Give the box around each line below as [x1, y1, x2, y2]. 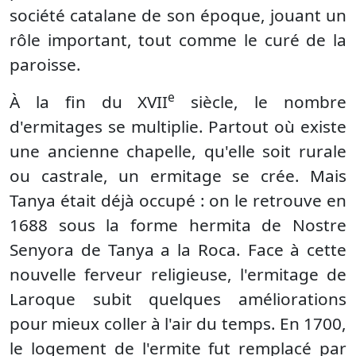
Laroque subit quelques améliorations [10, 288, 346, 310]
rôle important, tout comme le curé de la [10, 29, 346, 51]
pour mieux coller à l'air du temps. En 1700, [10, 312, 346, 335]
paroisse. [10, 53, 81, 75]
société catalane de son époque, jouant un [10, 4, 346, 26]
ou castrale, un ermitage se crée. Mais [10, 164, 346, 187]
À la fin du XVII [10, 91, 168, 113]
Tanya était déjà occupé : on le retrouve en [10, 189, 346, 211]
